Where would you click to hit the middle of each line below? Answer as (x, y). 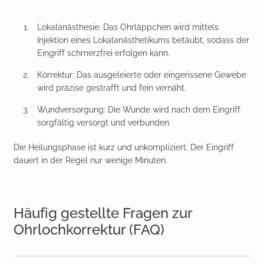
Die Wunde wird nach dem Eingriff (173, 109)
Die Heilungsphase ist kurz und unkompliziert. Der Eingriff (123, 147)
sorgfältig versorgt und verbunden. (105, 122)
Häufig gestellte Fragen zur (103, 213)
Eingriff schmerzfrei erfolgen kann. (104, 53)
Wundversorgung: (71, 109)
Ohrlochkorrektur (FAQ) (89, 229)
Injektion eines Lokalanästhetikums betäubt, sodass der (143, 40)
